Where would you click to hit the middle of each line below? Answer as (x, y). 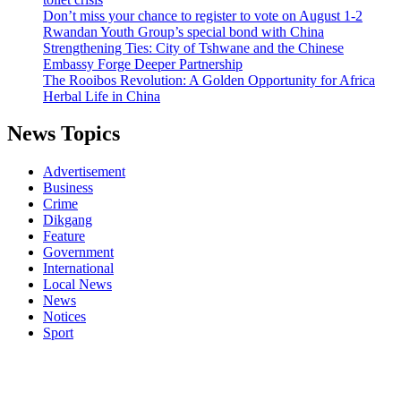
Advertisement (84, 172)
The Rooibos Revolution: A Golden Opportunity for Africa (209, 80)
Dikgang (68, 220)
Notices (64, 317)
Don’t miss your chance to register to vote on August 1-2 (203, 15)
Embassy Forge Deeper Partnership (143, 64)
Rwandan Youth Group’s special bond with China (183, 31)
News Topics (64, 134)
